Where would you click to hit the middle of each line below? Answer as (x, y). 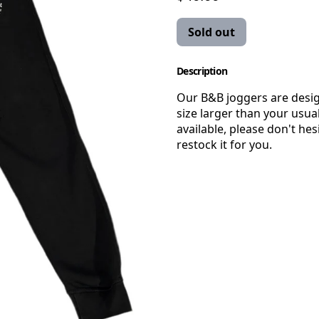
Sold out (211, 32)
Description (202, 71)
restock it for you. (224, 145)
